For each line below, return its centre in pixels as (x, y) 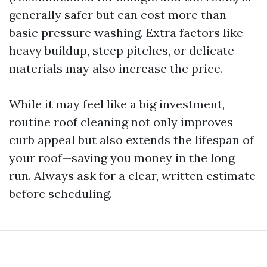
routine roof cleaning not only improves (121, 122)
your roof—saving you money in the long (122, 158)
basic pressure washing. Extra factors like (126, 32)
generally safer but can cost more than (118, 15)
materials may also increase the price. (116, 68)
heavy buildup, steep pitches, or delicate (122, 50)
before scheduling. (60, 193)
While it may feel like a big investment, (117, 104)
